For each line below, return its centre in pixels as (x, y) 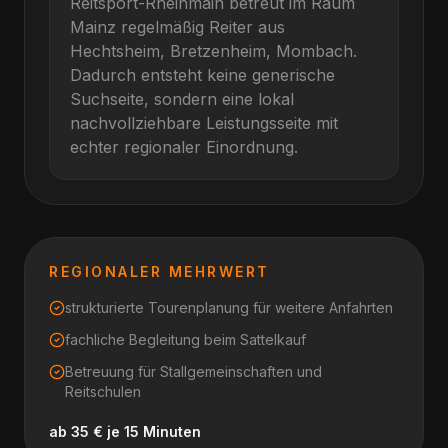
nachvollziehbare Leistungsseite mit (204, 123)
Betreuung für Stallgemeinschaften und (193, 371)
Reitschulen (103, 391)
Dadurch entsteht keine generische (202, 75)
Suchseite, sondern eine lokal (182, 99)
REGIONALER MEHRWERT (159, 271)
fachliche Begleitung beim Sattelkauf (185, 339)
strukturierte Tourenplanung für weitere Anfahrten (229, 307)
